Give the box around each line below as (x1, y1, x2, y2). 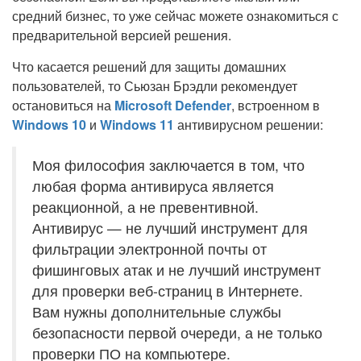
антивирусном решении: (174, 115, 323, 134)
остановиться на (12, 96, 114, 114)
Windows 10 (12, 115, 86, 134)
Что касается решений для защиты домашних (12, 57, 286, 76)
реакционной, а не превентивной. (32, 197, 259, 217)
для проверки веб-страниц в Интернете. (32, 280, 303, 301)
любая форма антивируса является (32, 176, 274, 196)
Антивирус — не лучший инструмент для (32, 218, 308, 238)
